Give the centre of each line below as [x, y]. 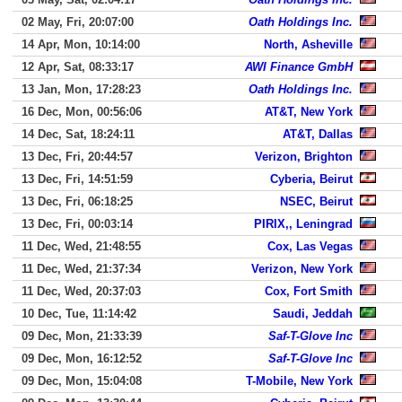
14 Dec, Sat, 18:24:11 [78, 134]
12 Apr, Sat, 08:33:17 [78, 67]
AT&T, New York [309, 112]
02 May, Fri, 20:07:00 [78, 22]
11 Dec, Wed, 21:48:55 [81, 246]
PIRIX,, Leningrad [303, 224]
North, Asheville [308, 44]
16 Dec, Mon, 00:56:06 [82, 112]
